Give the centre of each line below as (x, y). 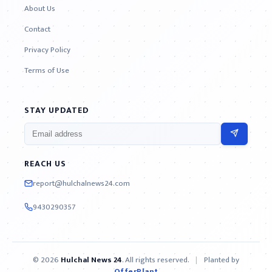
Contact (37, 29)
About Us (40, 8)
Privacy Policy (47, 50)
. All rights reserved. (156, 260)
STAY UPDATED (56, 110)
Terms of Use (47, 70)
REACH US (45, 164)
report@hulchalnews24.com (81, 183)
